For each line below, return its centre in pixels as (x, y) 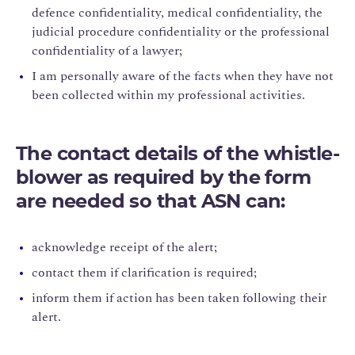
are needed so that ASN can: (151, 202)
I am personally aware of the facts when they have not (183, 76)
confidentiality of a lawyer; (107, 50)
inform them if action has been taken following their (179, 298)
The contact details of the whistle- (177, 154)
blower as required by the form (163, 178)
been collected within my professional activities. (168, 95)
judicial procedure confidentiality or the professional (181, 31)
